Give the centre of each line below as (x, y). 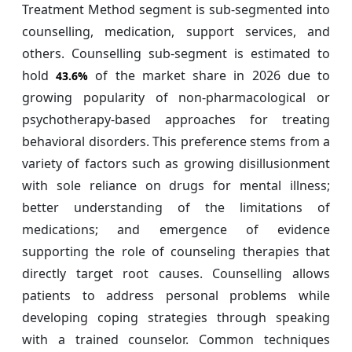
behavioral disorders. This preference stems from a (176, 141)
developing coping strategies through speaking (176, 317)
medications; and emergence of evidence (176, 229)
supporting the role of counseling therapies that (176, 251)
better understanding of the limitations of (176, 207)
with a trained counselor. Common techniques (176, 339)
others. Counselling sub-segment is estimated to (176, 53)
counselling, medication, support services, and (176, 31)
